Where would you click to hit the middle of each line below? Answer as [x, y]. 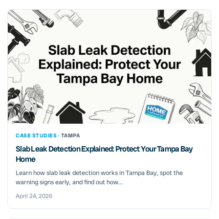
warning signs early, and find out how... [69, 182]
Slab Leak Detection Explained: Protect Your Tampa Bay [104, 149]
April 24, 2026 [34, 196]
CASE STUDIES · [38, 135]
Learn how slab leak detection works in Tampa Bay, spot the [99, 173]
